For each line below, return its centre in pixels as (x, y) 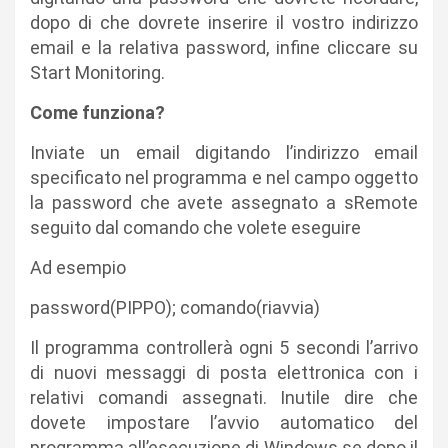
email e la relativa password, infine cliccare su (224, 48)
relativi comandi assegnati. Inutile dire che (224, 398)
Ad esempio (78, 268)
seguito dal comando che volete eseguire (195, 228)
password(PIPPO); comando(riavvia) (175, 308)
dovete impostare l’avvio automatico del (224, 423)
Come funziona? (97, 113)
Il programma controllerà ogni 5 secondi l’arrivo (224, 348)
